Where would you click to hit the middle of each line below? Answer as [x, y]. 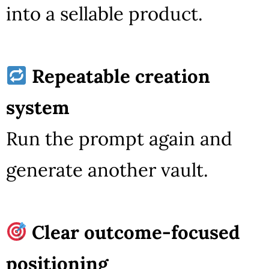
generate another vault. [107, 169]
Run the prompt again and [119, 138]
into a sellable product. [104, 13]
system [38, 107]
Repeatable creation [121, 76]
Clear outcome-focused [136, 232]
